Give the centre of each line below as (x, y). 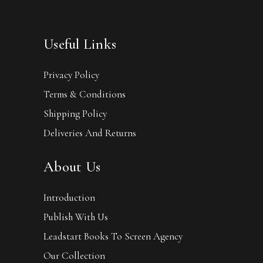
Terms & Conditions (85, 94)
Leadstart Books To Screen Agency (113, 236)
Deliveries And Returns (90, 133)
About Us (72, 166)
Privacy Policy (71, 75)
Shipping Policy (75, 113)
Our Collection (74, 255)
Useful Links (80, 44)
